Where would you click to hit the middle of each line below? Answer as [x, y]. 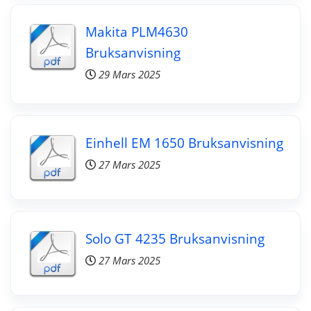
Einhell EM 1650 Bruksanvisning [184, 142]
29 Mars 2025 [129, 74]
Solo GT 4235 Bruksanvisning [175, 238]
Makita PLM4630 [136, 31]
